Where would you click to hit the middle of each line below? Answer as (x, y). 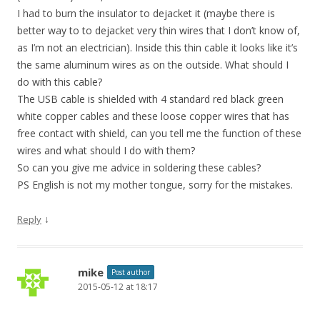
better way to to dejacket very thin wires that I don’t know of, (159, 30)
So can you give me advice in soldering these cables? (139, 167)
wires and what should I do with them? (106, 150)
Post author (131, 272)
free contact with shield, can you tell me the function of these (159, 133)
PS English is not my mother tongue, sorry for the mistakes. (155, 185)
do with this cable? (60, 82)
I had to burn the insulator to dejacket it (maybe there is (146, 13)
